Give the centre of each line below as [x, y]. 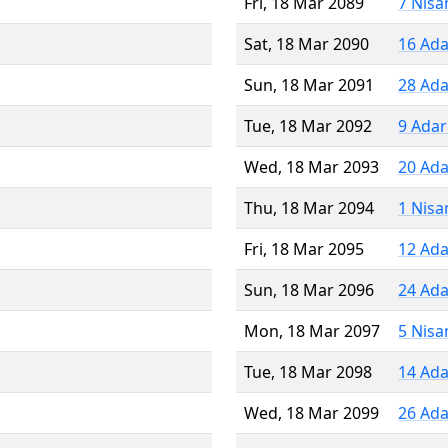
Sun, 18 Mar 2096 [309, 289]
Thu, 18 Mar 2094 [309, 207]
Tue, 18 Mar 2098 [308, 371]
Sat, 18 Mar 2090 [306, 43]
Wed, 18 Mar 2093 [311, 166]
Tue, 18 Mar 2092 [308, 125]
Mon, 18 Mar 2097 [312, 330]
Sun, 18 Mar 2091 [309, 84]
